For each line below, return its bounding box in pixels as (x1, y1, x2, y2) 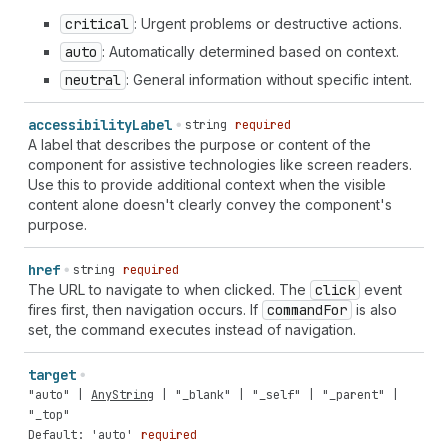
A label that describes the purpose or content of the (28, 136, 371, 153)
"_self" (252, 387, 301, 403)
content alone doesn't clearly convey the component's (28, 196, 392, 213)
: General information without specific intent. (126, 71, 412, 88)
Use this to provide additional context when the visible (28, 176, 386, 193)
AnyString (91, 387, 154, 403)
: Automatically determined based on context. (102, 43, 399, 60)
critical (65, 15, 129, 33)
